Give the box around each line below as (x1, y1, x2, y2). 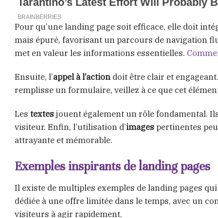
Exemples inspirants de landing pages (15, 159, 210, 174)
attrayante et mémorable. (15, 134, 112, 145)
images (126, 121, 154, 132)
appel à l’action (53, 71, 110, 82)
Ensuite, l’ (15, 71, 53, 82)
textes (30, 108, 54, 119)
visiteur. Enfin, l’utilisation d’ (15, 121, 126, 132)
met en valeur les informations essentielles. (15, 47, 187, 58)
